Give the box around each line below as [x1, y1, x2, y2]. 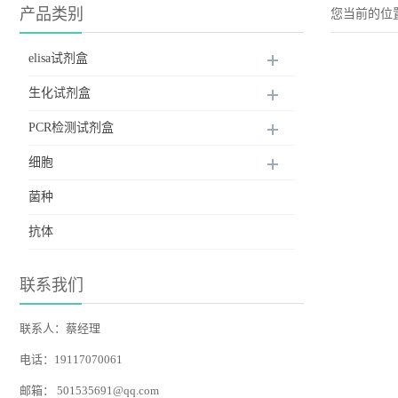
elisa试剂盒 [28, 52, 88, 65]
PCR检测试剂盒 [28, 121, 114, 134]
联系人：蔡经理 [20, 322, 100, 335]
